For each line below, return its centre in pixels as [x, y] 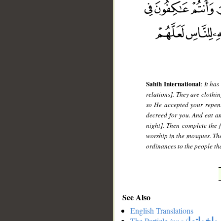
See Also [136, 197]
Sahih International [173, 84]
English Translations [162, 211]
